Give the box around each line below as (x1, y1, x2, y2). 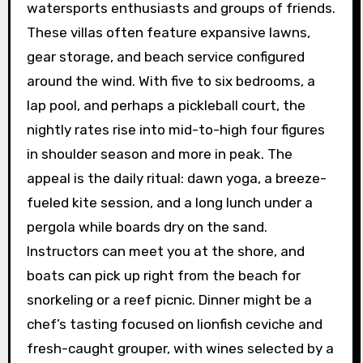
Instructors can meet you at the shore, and (26, 242, 305, 259)
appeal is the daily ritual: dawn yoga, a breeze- (26, 169, 327, 186)
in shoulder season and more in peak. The (26, 145, 293, 162)
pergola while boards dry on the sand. (26, 218, 267, 235)
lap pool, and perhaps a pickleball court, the (26, 96, 305, 113)
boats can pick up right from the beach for (26, 267, 301, 284)
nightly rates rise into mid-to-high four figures (26, 121, 325, 138)
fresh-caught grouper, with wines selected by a (26, 340, 334, 357)
